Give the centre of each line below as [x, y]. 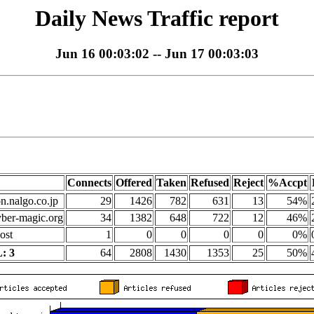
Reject [248, 183]
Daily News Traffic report [157, 18]
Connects [89, 183]
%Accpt [287, 183]
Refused [210, 183]
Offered [134, 183]
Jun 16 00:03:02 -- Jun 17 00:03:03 [157, 54]
